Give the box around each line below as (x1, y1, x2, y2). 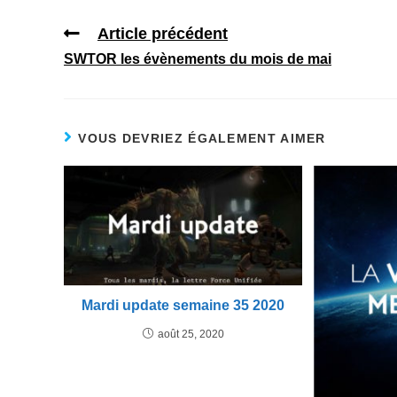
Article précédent (97, 25, 228, 43)
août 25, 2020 (157, 327, 224, 340)
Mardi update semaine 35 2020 (82, 297, 285, 313)
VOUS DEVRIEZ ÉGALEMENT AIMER (78, 131, 326, 146)
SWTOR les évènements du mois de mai (64, 51, 331, 67)
